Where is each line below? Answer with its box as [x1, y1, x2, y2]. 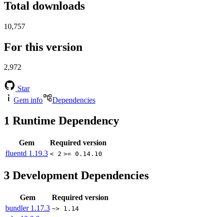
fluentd [5, 149, 29, 158]
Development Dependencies [10, 169, 149, 182]
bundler [5, 204, 31, 213]
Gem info [14, 96, 43, 105]
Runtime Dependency [10, 114, 119, 127]
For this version [4, 40, 82, 53]
